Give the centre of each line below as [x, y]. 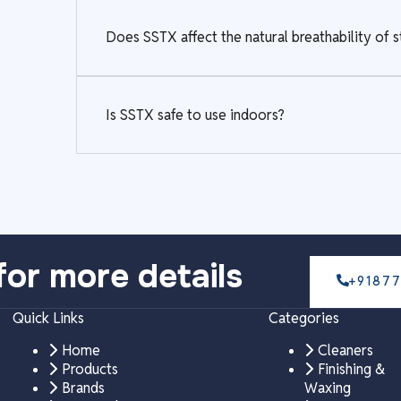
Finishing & [351, 369]
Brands [83, 388]
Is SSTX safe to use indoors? [195, 115]
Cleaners [345, 350]
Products [90, 369]
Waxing [327, 388]
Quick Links [48, 318]
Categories [303, 318]
